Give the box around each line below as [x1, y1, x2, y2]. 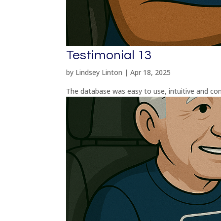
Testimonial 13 [66, 49, 152, 62]
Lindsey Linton [75, 68, 123, 77]
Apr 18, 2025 [130, 68, 171, 77]
